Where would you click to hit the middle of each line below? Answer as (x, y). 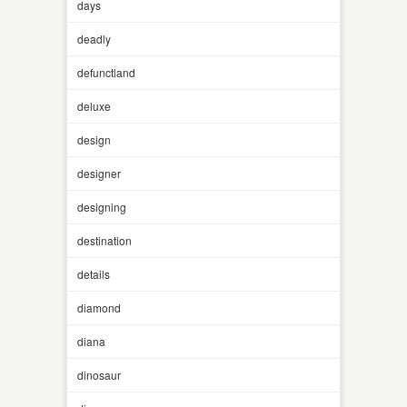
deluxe (94, 105)
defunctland (106, 72)
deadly (94, 38)
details (94, 273)
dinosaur (99, 374)
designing (102, 206)
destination (104, 240)
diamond (99, 307)
